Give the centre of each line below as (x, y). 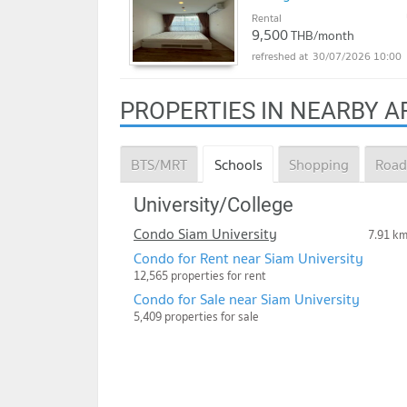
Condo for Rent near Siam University (248, 258)
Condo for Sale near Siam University (247, 298)
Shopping (318, 164)
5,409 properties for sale (196, 316)
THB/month (323, 36)
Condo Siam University (205, 233)
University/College (213, 204)
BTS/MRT (159, 164)
